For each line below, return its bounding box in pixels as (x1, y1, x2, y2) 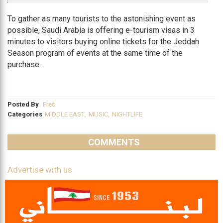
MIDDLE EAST (45, 110, 85, 118)
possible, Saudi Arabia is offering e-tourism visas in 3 (7, 25, 195, 35)
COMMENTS (88, 136, 140, 147)
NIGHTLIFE (112, 110, 142, 118)
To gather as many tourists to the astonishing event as (7, 13, 196, 23)
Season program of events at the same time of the (7, 48, 183, 58)
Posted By (7, 100, 40, 108)
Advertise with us (7, 164, 72, 175)
